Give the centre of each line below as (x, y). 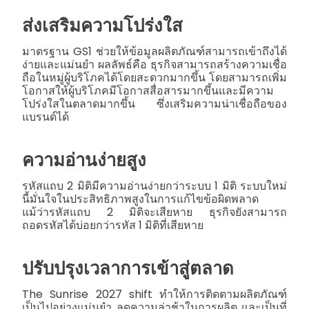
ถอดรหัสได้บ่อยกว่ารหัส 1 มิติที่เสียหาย (113, 225)
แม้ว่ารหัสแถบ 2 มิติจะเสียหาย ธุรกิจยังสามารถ (154, 212)
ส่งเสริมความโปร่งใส (102, 25)
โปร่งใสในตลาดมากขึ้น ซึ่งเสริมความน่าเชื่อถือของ (154, 103)
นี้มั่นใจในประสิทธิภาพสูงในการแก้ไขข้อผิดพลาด (140, 199)
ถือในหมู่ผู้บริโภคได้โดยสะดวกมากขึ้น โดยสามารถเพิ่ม (154, 77)
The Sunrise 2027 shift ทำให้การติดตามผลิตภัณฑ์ (154, 294)
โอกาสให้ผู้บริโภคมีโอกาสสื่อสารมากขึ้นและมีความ (148, 90)
